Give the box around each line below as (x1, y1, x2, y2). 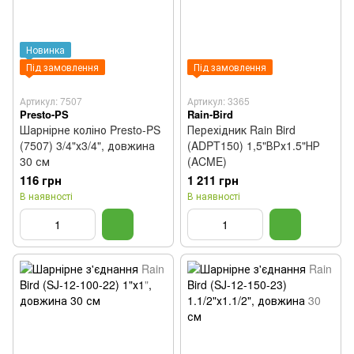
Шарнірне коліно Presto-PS (20, 122, 160, 137)
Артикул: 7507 (20, 94, 82, 107)
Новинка (26, 43, 65, 56)
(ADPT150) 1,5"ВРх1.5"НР (187, 137, 320, 153)
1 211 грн (187, 171, 239, 189)
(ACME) (187, 153, 227, 169)
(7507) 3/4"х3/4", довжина (20, 137, 155, 153)
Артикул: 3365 (187, 94, 250, 107)
